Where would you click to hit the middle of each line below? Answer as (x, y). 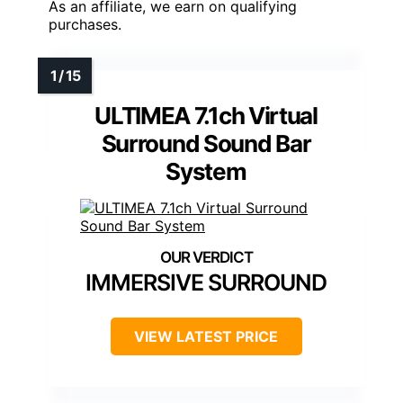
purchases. (85, 24)
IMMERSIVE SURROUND (206, 282)
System (206, 171)
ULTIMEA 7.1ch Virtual (206, 115)
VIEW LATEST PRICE (206, 336)
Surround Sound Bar (206, 143)
